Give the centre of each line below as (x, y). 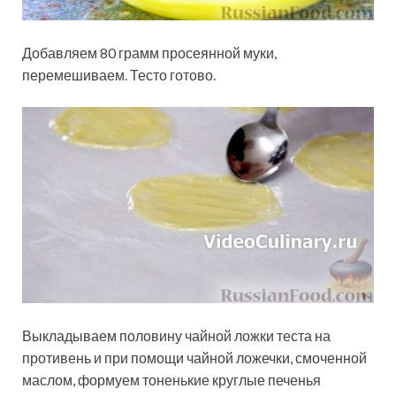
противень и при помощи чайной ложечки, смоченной (194, 358)
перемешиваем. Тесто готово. (119, 74)
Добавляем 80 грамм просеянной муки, (149, 52)
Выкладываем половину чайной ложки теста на (176, 336)
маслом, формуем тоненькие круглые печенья (171, 380)
